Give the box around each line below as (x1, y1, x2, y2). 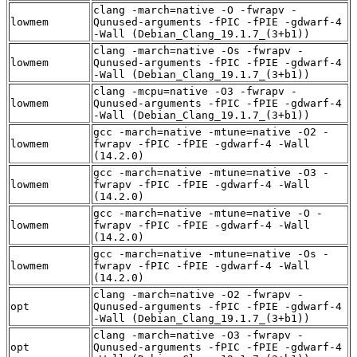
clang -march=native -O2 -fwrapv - (93, 288, 304, 301)
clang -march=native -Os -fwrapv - (93, 45, 304, 57)
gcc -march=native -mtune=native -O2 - (93, 126, 329, 139)
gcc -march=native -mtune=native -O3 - (93, 167, 329, 179)
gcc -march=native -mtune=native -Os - (93, 248, 329, 261)
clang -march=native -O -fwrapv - (93, 4, 297, 17)
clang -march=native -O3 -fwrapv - (93, 329, 304, 342)
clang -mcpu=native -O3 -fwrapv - (93, 85, 297, 98)
